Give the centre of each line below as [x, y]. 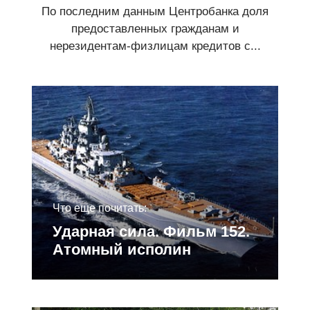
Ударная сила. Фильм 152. [151, 232]
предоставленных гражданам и [155, 29]
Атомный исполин [122, 250]
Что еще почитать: [100, 208]
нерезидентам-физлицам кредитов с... [155, 46]
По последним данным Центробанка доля [155, 12]
